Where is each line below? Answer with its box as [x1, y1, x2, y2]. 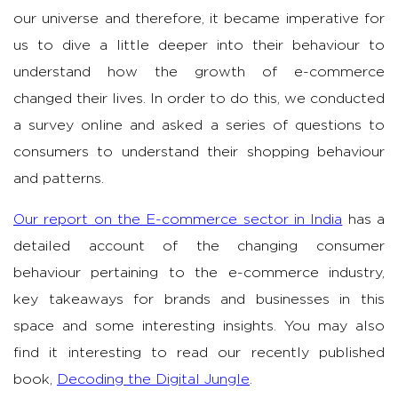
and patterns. [13, 171, 104, 187]
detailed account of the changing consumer [13, 239, 385, 254]
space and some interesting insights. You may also [13, 319, 385, 334]
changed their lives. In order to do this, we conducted [13, 92, 385, 107]
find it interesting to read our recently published [13, 346, 385, 361]
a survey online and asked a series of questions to [13, 118, 385, 133]
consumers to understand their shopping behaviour [13, 145, 385, 160]
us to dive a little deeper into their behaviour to [13, 38, 385, 53]
